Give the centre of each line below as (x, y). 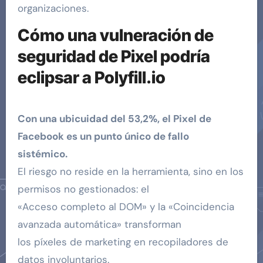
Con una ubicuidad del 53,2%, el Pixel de (114, 118)
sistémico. (42, 154)
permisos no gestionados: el (83, 189)
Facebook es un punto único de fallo (103, 136)
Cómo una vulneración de (115, 36)
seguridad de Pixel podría (114, 57)
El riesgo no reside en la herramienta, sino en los (130, 171)
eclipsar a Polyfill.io (91, 78)
